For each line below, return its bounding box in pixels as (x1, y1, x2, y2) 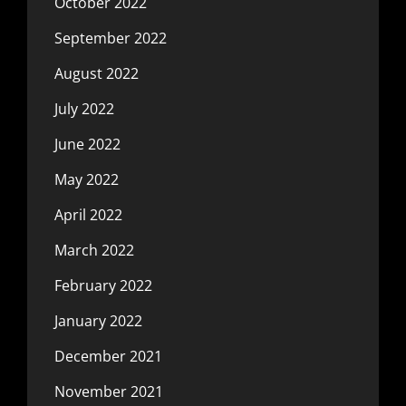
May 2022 (54, 169, 119, 190)
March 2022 (54, 240, 134, 261)
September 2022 (54, 28, 167, 49)
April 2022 (54, 205, 122, 226)
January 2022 (54, 311, 142, 332)
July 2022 (54, 99, 114, 120)
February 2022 (54, 275, 152, 296)
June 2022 (54, 134, 121, 155)
